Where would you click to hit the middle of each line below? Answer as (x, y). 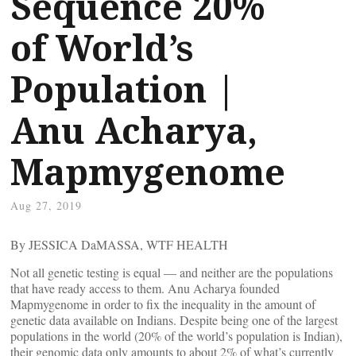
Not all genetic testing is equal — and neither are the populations (172, 272)
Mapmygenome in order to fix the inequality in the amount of (163, 304)
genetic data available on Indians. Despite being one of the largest (174, 320)
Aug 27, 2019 (46, 205)
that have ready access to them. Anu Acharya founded (145, 288)
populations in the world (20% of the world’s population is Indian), (176, 336)
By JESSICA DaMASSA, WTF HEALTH (119, 244)
